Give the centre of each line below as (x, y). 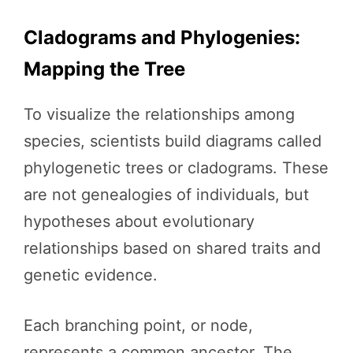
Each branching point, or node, (138, 325)
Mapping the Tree (104, 69)
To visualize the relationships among (159, 114)
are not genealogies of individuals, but (166, 194)
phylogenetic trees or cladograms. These (176, 167)
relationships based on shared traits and (172, 248)
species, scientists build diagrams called (173, 141)
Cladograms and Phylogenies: (162, 37)
